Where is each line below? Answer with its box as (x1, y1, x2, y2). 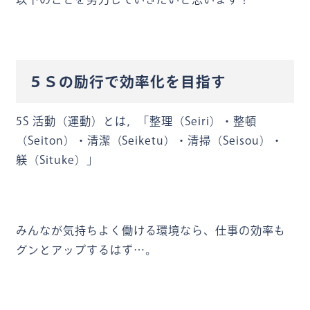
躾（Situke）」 (15, 154, 98, 165)
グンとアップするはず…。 (15, 244, 157, 255)
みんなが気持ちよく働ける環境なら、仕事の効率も (15, 224, 286, 236)
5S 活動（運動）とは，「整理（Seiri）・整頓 (15, 115, 257, 127)
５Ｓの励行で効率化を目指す (28, 74, 226, 89)
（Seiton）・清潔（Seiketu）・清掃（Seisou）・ (15, 134, 283, 146)
